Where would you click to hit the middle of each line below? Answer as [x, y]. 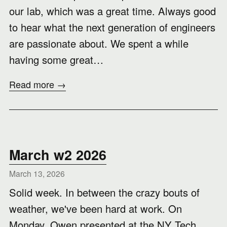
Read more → [37, 84]
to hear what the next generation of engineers [112, 27]
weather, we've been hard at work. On [96, 209]
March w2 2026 [58, 155]
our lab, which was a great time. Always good [112, 11]
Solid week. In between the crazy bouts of [104, 192]
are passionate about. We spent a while [99, 43]
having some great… [56, 60]
